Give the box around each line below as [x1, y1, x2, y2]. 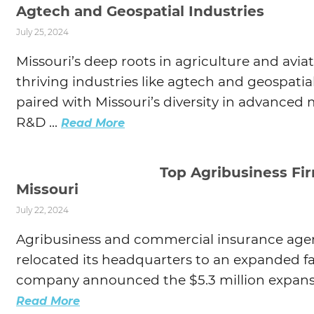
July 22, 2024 [16, 205, 69, 216]
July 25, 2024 [16, 26, 69, 37]
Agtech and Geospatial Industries [16, 2, 264, 20]
